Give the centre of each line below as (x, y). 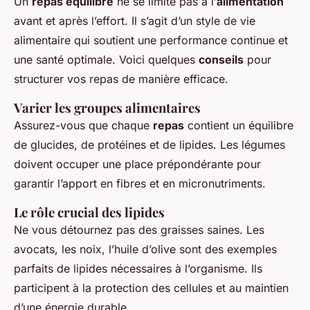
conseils (221, 59)
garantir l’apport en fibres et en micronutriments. (140, 183)
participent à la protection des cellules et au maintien (151, 288)
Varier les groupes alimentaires (107, 107)
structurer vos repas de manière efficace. (121, 79)
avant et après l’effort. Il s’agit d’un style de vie (135, 20)
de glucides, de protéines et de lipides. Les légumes (149, 144)
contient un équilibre (239, 125)
